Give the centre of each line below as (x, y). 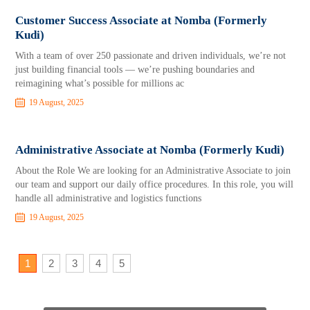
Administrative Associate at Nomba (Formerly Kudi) (150, 150)
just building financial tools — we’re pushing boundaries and (135, 70)
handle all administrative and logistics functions (109, 198)
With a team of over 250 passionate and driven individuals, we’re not (151, 56)
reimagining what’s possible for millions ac (100, 83)
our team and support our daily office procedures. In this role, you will (155, 184)
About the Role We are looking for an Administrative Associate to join (153, 171)
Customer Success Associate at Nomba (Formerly (142, 20)
